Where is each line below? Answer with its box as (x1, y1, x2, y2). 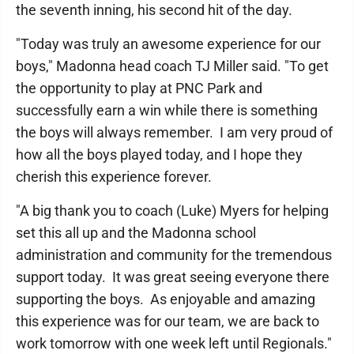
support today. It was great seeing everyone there (16, 268, 330, 285)
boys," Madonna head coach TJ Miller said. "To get (16, 57, 329, 74)
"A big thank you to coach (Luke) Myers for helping (16, 201, 329, 219)
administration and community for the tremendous (16, 246, 332, 263)
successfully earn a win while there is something (16, 101, 318, 119)
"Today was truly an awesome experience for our (16, 35, 321, 52)
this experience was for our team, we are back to (16, 312, 319, 330)
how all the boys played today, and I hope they (16, 145, 303, 163)
